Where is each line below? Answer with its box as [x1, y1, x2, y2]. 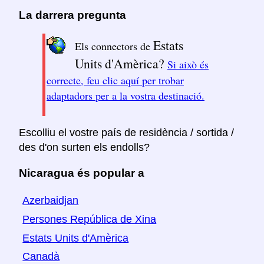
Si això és [167, 57, 209, 71]
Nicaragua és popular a [19, 167, 144, 180]
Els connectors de [75, 38, 153, 53]
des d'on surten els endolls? [19, 141, 150, 153]
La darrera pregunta [19, 8, 126, 21]
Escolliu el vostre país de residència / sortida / [19, 126, 234, 138]
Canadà [22, 250, 60, 263]
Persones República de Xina [22, 213, 157, 225]
